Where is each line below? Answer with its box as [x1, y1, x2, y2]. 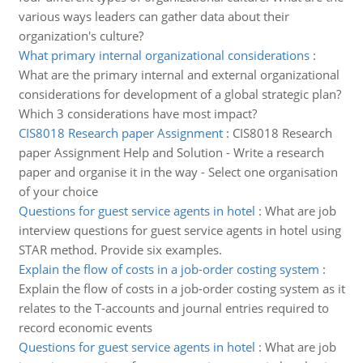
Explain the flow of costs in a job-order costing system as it [18, 280, 345, 297]
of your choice [18, 183, 98, 199]
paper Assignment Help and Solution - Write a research [18, 144, 324, 160]
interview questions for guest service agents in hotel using [18, 222, 341, 238]
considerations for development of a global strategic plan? [18, 86, 341, 102]
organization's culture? [18, 28, 143, 44]
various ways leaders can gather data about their [18, 8, 289, 24]
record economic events [18, 319, 152, 335]
